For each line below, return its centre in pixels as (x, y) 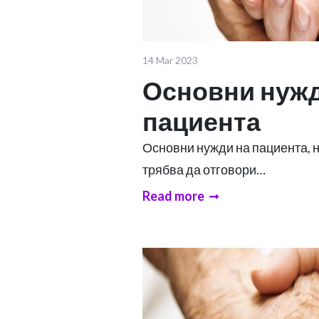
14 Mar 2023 (170, 60)
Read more (173, 195)
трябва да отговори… (204, 169)
